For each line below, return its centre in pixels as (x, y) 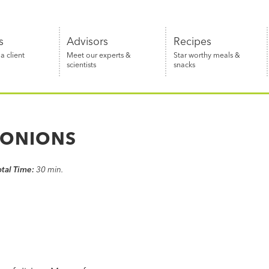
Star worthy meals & (207, 55)
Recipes (192, 41)
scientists (82, 64)
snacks (184, 64)
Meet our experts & (99, 55)
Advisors (88, 41)
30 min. (50, 169)
